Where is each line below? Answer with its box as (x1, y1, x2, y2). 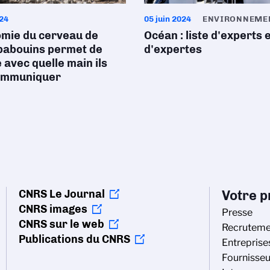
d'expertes (144, 42, 202, 56)
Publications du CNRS (19, 232, 130, 246)
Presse (222, 206, 253, 218)
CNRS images (19, 202, 87, 216)
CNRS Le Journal (19, 187, 105, 201)
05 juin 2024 (144, 13, 191, 24)
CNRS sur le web (19, 217, 104, 231)
